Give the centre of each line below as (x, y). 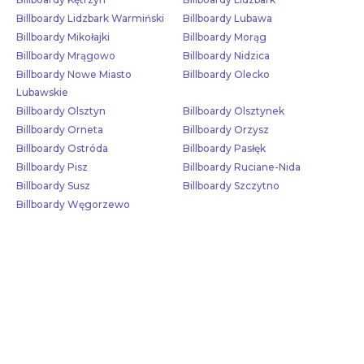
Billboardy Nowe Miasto (74, 74)
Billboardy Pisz (52, 167)
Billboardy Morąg (224, 37)
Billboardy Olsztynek (233, 110)
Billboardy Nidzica (226, 55)
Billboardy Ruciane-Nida (241, 167)
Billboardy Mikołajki (63, 37)
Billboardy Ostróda (62, 148)
